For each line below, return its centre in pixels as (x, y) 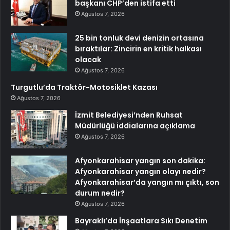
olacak (88, 59)
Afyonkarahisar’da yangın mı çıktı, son (147, 182)
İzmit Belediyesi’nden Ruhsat (129, 115)
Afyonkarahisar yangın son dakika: (140, 160)
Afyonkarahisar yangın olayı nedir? (140, 171)
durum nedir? (100, 193)
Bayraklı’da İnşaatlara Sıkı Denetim (141, 221)
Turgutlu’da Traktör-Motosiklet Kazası (84, 87)
